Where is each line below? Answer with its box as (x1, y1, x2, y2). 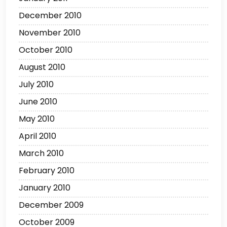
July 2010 (19, 79, 54, 91)
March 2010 (19, 147, 64, 160)
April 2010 (19, 130, 56, 142)
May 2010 (19, 113, 55, 125)
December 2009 (19, 199, 84, 211)
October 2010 (19, 44, 72, 56)
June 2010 (19, 96, 57, 108)
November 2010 (19, 27, 81, 39)
